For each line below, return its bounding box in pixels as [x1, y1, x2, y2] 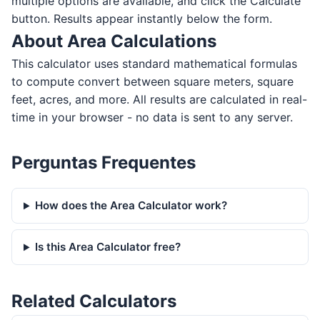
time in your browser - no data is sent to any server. [11, 110, 293, 125]
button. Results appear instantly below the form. [11, 11, 272, 26]
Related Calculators [11, 291, 176, 312]
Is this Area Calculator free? [35, 240, 181, 254]
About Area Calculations [11, 31, 216, 52]
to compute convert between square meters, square [11, 74, 294, 89]
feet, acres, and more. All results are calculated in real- [11, 92, 307, 107]
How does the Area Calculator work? [35, 199, 228, 213]
